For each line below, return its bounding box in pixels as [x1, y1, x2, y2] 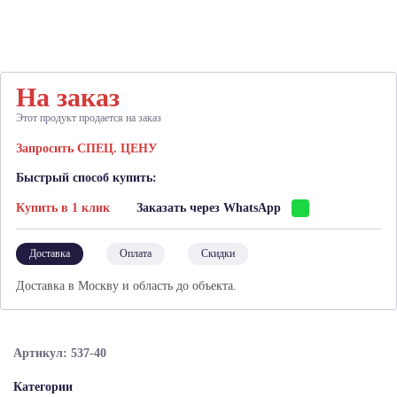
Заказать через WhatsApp [136, 201, 281, 214]
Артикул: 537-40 [13, 346, 106, 360]
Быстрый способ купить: [16, 171, 157, 184]
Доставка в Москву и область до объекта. [16, 279, 237, 292]
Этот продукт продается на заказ [16, 112, 161, 124]
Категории [13, 380, 73, 393]
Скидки [201, 247, 235, 260]
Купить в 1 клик [16, 201, 110, 214]
